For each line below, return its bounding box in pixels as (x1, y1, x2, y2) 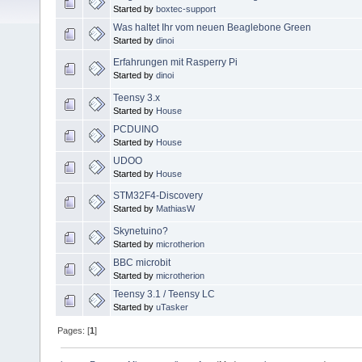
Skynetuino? (113, 225, 168, 237)
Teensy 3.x (113, 91, 160, 103)
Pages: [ (57, 325, 90, 335)
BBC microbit (113, 256, 170, 268)
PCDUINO (113, 123, 158, 135)
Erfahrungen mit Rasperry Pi (113, 56, 238, 68)
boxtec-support (156, 3, 216, 14)
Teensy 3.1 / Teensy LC (113, 288, 215, 300)
